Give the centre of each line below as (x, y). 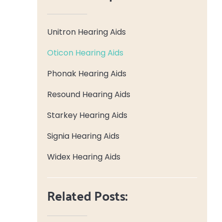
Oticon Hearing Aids (85, 53)
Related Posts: (87, 195)
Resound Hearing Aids (88, 94)
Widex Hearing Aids (83, 157)
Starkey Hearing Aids (87, 115)
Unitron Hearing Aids (86, 32)
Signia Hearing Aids (83, 136)
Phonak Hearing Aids (86, 73)
